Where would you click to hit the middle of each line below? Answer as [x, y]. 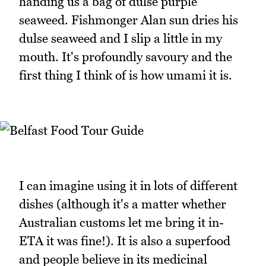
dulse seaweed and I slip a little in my [121, 38]
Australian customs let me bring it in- [121, 223]
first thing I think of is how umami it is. [126, 75]
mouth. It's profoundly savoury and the [126, 56]
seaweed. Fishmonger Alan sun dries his [129, 20]
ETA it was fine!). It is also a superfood [125, 241]
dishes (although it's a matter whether [123, 204]
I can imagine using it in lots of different [128, 186]
